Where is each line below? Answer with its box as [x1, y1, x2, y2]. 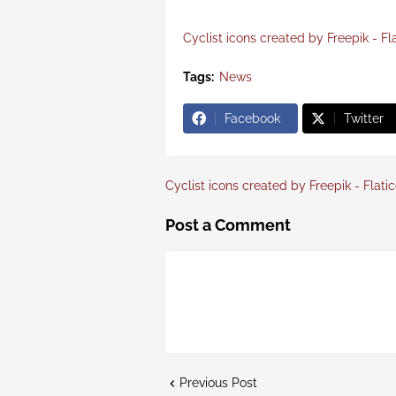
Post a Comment [165, 216, 291, 235]
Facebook [225, 111, 280, 126]
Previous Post [179, 376, 257, 391]
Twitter [344, 111, 384, 126]
